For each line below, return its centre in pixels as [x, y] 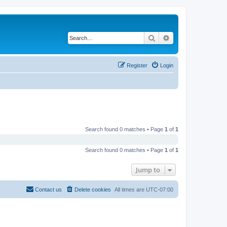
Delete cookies [93, 190]
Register [137, 65]
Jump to [148, 170]
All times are [130, 190]
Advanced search [197, 37]
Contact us [48, 190]
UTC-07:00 [160, 190]
